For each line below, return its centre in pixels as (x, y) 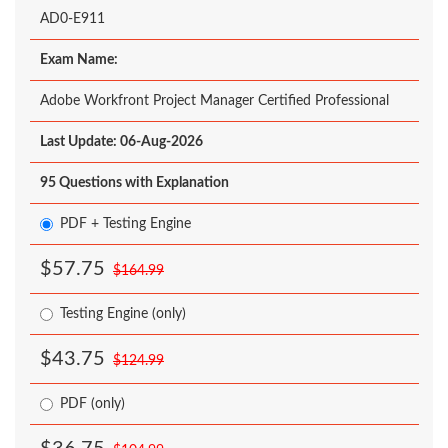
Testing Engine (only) (123, 313)
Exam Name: (79, 59)
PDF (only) (92, 403)
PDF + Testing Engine (125, 223)
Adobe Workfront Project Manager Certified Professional (214, 100)
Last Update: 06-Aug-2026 (121, 141)
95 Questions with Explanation (134, 182)
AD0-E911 (72, 18)
